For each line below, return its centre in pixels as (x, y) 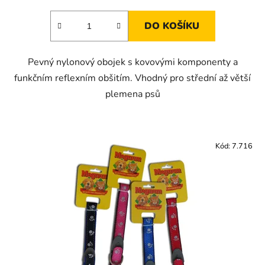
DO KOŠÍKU (172, 26)
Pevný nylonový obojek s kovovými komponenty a (132, 62)
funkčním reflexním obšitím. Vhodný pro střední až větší (132, 78)
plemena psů (132, 94)
